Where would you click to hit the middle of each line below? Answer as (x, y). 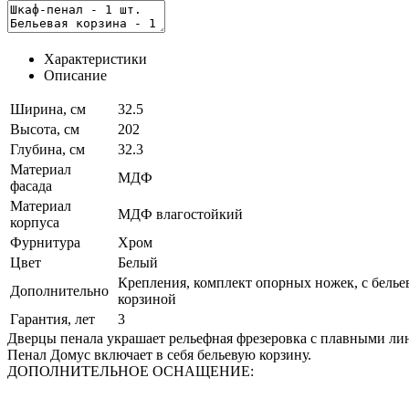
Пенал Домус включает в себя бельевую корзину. (159, 354)
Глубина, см (47, 149)
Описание (75, 75)
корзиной (147, 299)
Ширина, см (48, 109)
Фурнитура (45, 242)
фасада (31, 185)
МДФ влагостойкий (180, 214)
